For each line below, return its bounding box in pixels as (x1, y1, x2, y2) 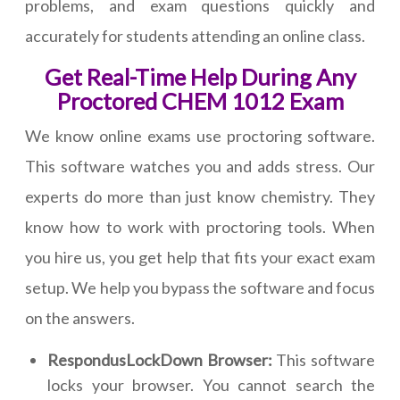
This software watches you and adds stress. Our (25, 156, 375, 177)
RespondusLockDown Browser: (47, 350, 272, 371)
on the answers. (25, 308, 135, 329)
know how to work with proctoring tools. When (25, 217, 375, 237)
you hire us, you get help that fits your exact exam (25, 247, 375, 268)
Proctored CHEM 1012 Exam (56, 87, 344, 115)
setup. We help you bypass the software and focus (25, 278, 375, 298)
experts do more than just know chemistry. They (25, 187, 375, 207)
